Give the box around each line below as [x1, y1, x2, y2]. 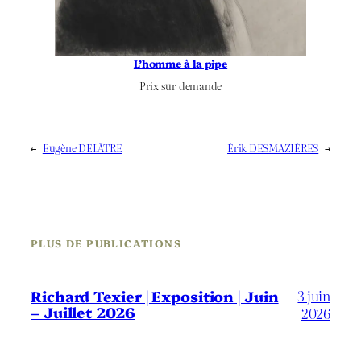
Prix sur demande [139, 77, 222, 93]
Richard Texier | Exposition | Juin [31, 286, 279, 307]
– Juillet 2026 [31, 302, 135, 323]
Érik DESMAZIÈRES [227, 140, 319, 156]
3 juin [297, 285, 330, 306]
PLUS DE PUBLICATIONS [31, 236, 181, 251]
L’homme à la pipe [133, 56, 228, 70]
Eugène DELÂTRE [42, 140, 122, 156]
